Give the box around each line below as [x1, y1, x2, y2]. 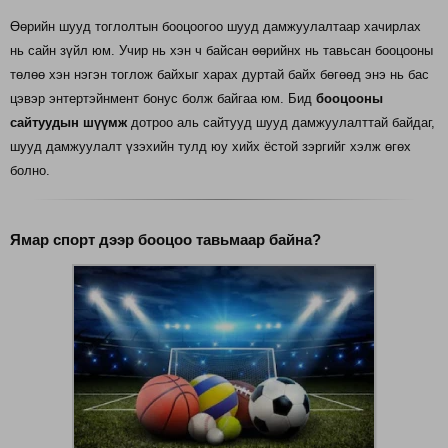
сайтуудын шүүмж [10, 115, 127, 131]
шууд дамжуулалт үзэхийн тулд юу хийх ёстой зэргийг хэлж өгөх [10, 139, 411, 155]
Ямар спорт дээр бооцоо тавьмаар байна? [10, 230, 321, 248]
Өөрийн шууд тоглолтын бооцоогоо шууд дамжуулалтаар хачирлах [10, 19, 421, 35]
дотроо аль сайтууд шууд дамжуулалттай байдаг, [127, 115, 435, 131]
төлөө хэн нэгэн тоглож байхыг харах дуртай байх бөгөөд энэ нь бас [10, 67, 429, 83]
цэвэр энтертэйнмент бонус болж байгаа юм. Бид [10, 91, 316, 107]
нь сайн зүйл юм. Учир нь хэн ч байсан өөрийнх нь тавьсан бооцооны [10, 43, 433, 59]
